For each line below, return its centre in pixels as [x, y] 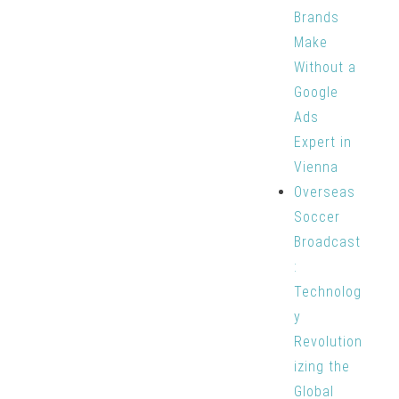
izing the [322, 366]
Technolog [327, 292]
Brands [316, 17]
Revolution [328, 342]
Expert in [322, 142]
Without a [325, 67]
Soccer [317, 217]
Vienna [316, 167]
